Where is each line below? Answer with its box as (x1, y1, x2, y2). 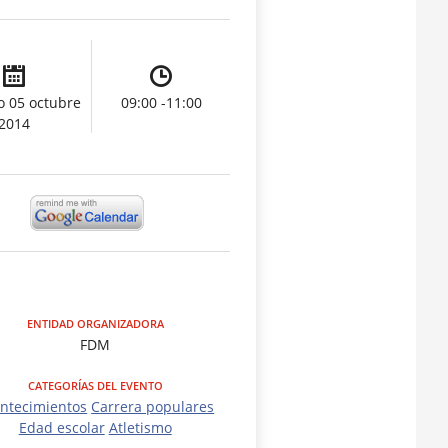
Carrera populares (91, 397, 215, 417)
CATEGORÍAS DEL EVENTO (27, 378, 163, 394)
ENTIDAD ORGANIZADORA (26, 316, 164, 332)
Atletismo (108, 418, 172, 438)
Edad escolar (18, 418, 105, 438)
